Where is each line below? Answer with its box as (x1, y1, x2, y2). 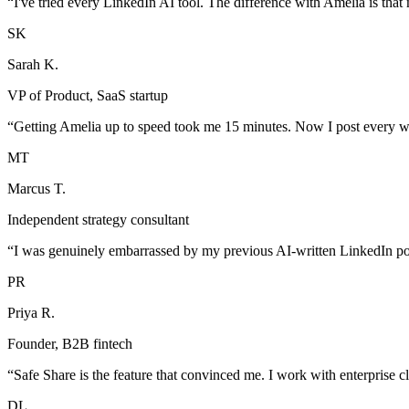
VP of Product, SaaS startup (7, 87, 168, 103)
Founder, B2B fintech (7, 335, 132, 351)
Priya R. (7, 304, 55, 320)
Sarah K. (7, 56, 58, 72)
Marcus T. (7, 180, 66, 196)
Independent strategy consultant (7, 211, 189, 227)
